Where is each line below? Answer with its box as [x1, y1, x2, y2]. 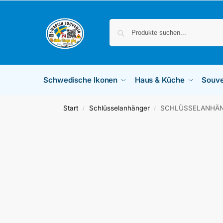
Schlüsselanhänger [89, 104, 150, 112]
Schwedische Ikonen [43, 75, 118, 85]
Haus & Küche [134, 75, 185, 85]
